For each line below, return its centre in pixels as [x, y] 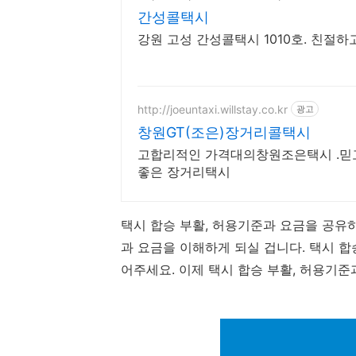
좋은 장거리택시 [184, 172]
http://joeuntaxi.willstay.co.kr [213, 109]
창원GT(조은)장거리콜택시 [224, 132]
